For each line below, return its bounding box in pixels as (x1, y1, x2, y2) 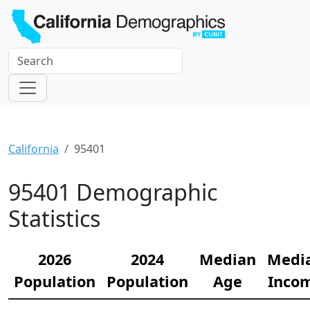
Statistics (8, 203, 100, 234)
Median (199, 249, 256, 270)
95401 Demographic (8, 177, 217, 208)
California (8, 141, 59, 157)
